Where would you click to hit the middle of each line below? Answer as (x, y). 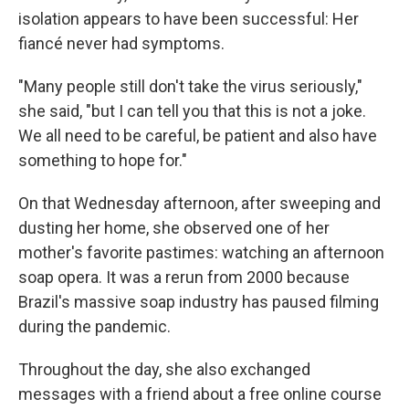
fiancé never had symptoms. (121, 43)
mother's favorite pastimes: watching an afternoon (201, 252)
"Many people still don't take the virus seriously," (190, 86)
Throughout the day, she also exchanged (164, 369)
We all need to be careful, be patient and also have (198, 135)
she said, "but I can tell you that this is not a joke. (192, 110)
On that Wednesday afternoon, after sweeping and (199, 203)
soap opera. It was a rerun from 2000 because (184, 277)
